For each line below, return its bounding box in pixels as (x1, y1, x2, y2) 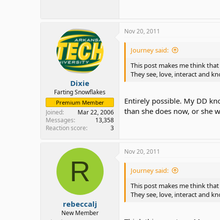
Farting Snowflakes (54, 88, 106, 96)
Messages (46, 116, 74, 124)
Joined (46, 108, 62, 116)
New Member (61, 208, 99, 217)
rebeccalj (62, 198, 97, 209)
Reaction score (46, 124, 86, 132)
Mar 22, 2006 (78, 108, 114, 116)
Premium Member (55, 99, 104, 106)
